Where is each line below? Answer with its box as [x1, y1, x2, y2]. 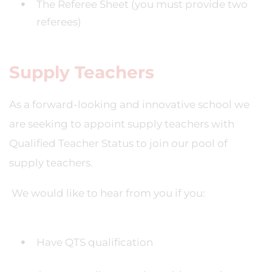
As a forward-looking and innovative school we [9, 98, 250, 110]
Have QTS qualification [36, 236, 153, 248]
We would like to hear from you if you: [9, 187, 205, 199]
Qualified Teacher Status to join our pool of [9, 137, 228, 149]
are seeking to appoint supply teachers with [9, 118, 234, 130]
